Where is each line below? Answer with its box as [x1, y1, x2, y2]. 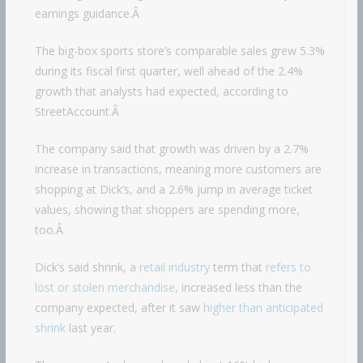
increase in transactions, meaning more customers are [34, 161, 322, 177]
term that [209, 259, 266, 275]
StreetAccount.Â [34, 104, 122, 120]
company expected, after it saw [34, 300, 203, 316]
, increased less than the [174, 280, 302, 296]
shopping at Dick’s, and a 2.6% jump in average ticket [34, 181, 313, 198]
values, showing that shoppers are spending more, [34, 202, 300, 218]
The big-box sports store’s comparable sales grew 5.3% [34, 43, 325, 59]
